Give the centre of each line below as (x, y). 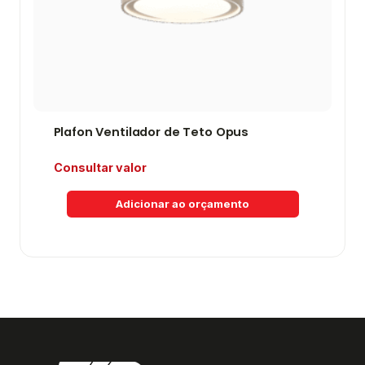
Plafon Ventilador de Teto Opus (151, 132)
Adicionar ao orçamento (182, 204)
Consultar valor (100, 168)
